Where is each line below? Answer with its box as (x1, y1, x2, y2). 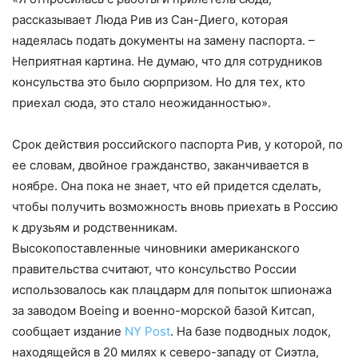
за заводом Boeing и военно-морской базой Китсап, (12, 303, 315, 319)
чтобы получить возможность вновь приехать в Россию (12, 199, 338, 215)
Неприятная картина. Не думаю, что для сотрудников (12, 54, 322, 70)
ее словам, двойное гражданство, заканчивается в (12, 157, 308, 173)
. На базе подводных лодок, (170, 324, 331, 340)
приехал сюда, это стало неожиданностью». (12, 95, 271, 111)
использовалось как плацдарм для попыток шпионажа (12, 282, 332, 298)
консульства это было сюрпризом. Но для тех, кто (12, 74, 305, 90)
